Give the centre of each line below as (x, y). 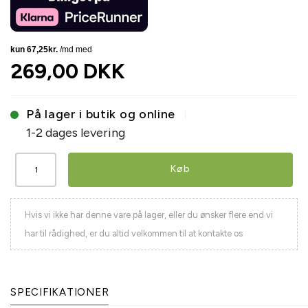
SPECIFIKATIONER (60, 293)
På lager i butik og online (101, 114)
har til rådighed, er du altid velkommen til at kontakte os (134, 234)
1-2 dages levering (76, 133)
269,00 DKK (68, 71)
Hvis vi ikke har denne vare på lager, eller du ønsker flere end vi (149, 215)
